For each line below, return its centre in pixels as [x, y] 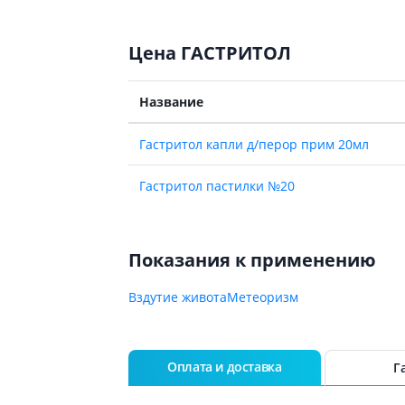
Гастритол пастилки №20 [217, 185]
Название [171, 101]
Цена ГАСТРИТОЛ [209, 52]
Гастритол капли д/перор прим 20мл [254, 144]
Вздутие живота [177, 297]
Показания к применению [252, 259]
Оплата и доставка [225, 366]
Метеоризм [262, 297]
